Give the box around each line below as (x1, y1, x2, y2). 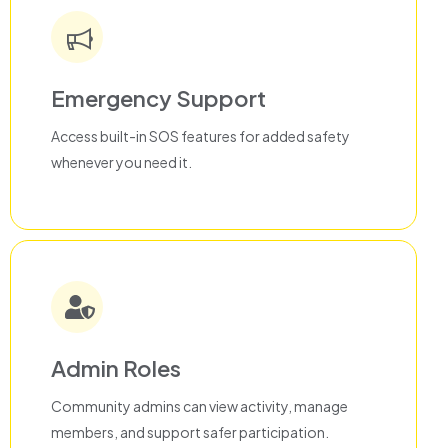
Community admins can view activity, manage (51, 397, 348, 416)
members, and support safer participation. (51, 423, 329, 442)
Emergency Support (51, 84, 266, 113)
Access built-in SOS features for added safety (51, 127, 350, 146)
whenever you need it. (51, 153, 192, 172)
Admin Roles (51, 354, 181, 383)
